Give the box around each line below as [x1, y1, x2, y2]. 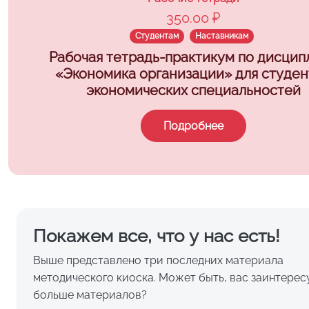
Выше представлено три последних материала [33, 253, 283, 267]
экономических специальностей [86, 82, 301, 99]
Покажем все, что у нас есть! [33, 224, 280, 246]
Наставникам [195, 31, 248, 41]
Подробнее [163, 119, 223, 133]
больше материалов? [33, 288, 147, 301]
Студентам [135, 31, 179, 41]
